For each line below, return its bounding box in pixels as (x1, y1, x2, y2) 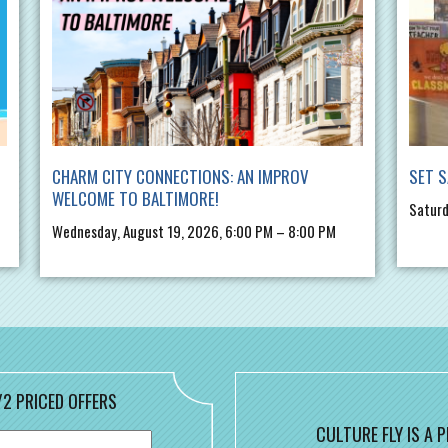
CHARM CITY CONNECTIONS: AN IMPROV (52, 164, 310, 190)
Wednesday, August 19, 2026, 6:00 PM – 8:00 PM (52, 220, 337, 243)
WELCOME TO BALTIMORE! (52, 186, 220, 212)
